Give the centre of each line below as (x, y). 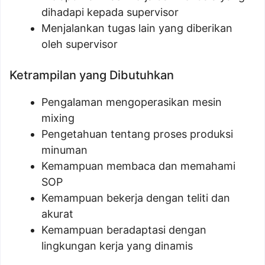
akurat (57, 214)
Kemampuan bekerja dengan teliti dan (136, 198)
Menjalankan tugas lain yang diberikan (137, 28)
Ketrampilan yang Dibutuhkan (92, 75)
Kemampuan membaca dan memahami (138, 166)
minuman (64, 150)
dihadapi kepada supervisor (110, 12)
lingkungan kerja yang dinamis (117, 246)
